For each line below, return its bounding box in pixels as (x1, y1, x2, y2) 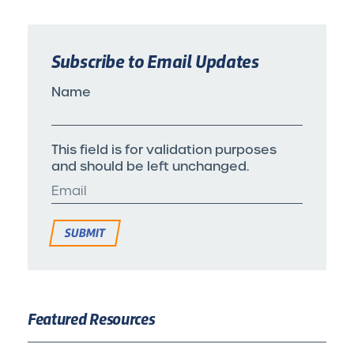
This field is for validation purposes (51, 141, 277, 158)
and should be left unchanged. (51, 158, 249, 175)
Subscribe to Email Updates (51, 47, 259, 73)
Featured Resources (28, 307, 155, 329)
